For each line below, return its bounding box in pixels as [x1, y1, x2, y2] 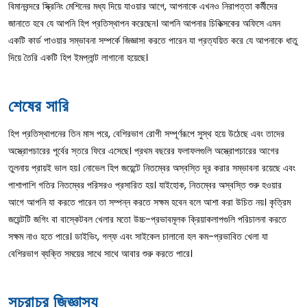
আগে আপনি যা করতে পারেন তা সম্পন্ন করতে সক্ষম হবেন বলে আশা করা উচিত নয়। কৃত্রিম [8, 195, 291, 209]
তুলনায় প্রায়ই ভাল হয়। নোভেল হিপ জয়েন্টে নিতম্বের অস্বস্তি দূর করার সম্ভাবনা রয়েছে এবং [8, 160, 295, 175]
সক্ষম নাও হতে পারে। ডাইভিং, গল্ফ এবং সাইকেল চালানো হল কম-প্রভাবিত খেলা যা [8, 229, 268, 243]
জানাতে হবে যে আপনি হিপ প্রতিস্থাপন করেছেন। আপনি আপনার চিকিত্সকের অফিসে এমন [8, 16, 280, 30]
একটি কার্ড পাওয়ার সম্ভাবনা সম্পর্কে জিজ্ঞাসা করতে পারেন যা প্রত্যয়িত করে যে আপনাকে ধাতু [8, 33, 297, 47]
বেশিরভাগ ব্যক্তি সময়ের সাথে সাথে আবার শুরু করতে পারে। [8, 246, 193, 260]
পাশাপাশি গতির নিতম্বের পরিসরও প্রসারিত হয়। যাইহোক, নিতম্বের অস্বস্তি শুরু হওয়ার [8, 177, 282, 192]
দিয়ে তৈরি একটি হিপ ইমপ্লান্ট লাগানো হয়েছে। [8, 50, 148, 64]
